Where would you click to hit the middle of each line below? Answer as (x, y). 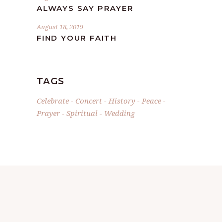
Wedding (119, 113)
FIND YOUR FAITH (77, 38)
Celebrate (53, 101)
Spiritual (82, 113)
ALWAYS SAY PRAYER (85, 8)
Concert (89, 101)
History (122, 101)
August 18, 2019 (60, 27)
